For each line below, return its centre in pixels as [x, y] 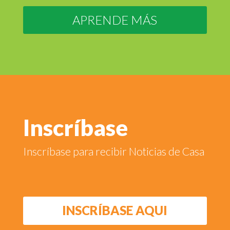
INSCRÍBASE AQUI [115, 210]
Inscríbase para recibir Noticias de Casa [113, 151]
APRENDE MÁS [115, 20]
